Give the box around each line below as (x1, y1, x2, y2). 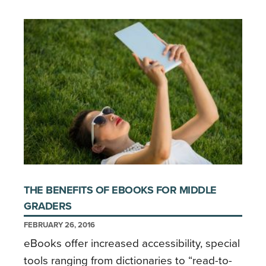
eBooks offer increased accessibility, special (24, 236, 240, 250)
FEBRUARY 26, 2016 (24, 220, 95, 230)
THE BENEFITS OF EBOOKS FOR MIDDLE (24, 183, 217, 197)
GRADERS (24, 199, 72, 213)
